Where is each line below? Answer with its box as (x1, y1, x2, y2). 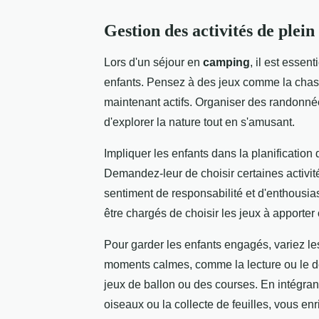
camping (203, 56, 250, 69)
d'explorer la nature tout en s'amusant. (104, 116, 295, 129)
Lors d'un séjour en (104, 56, 203, 69)
